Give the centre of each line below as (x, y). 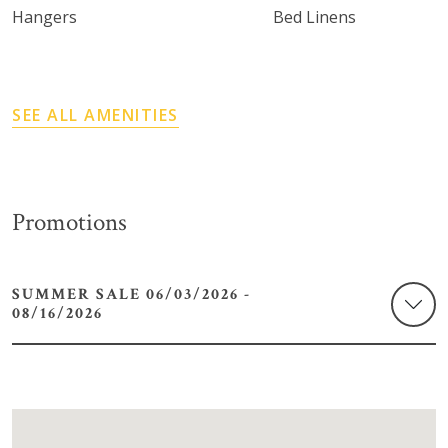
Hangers (44, 16)
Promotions (69, 222)
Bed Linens (315, 16)
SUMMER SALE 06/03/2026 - (79, 295)
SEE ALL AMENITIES (95, 114)
